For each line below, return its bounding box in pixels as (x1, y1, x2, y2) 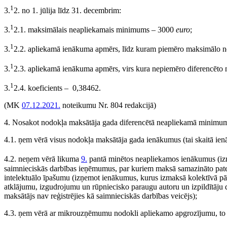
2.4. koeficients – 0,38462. (14, 84, 101, 93)
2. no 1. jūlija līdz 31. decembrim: (14, 6, 121, 15)
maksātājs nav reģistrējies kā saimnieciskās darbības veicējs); (4, 191, 197, 200)
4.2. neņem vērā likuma (4, 155, 81, 164)
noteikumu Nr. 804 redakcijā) (60, 101, 156, 110)
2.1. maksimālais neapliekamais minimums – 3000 (14, 25, 176, 34)
